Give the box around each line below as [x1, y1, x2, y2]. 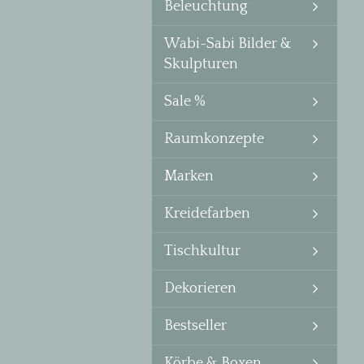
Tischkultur [164, 243, 240, 259]
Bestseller [164, 318, 227, 334]
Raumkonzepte [164, 131, 264, 147]
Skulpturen [164, 56, 238, 72]
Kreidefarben [164, 206, 250, 222]
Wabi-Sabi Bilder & [164, 36, 292, 52]
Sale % [164, 93, 206, 110]
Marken [164, 168, 214, 184]
